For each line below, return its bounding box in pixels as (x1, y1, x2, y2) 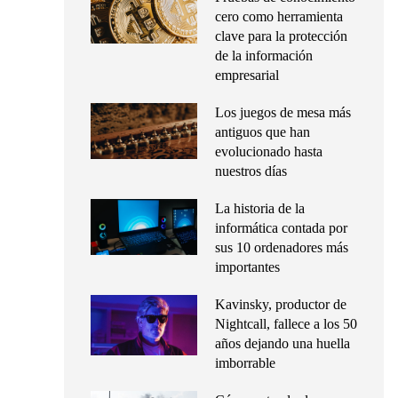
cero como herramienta (215, 9, 343, 24)
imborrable (215, 355, 275, 370)
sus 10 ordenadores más (215, 240, 348, 255)
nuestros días (215, 163, 287, 179)
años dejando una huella (215, 336, 350, 351)
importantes (215, 259, 280, 275)
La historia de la (215, 201, 305, 216)
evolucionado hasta (215, 144, 322, 159)
